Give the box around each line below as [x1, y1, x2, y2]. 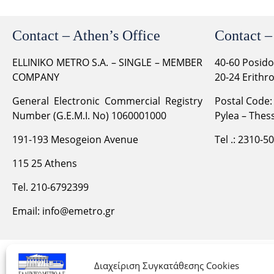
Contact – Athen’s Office [12, 27, 160, 43]
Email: [12, 204, 42, 218]
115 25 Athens [12, 156, 77, 170]
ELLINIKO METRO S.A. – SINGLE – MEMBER [12, 55, 202, 69]
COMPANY [12, 70, 59, 84]
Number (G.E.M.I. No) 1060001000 [12, 108, 166, 122]
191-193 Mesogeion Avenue [12, 132, 138, 146]
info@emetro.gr [42, 204, 115, 218]
